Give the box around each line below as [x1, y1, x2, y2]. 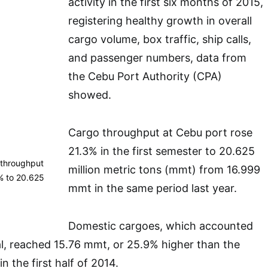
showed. [68, 89, 111, 102]
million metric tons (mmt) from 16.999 [68, 163, 260, 176]
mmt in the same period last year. [68, 182, 237, 195]
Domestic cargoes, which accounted [68, 220, 253, 233]
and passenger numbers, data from [68, 51, 246, 65]
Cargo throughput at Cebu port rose [68, 126, 252, 139]
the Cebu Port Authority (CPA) [68, 70, 222, 83]
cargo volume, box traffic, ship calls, [68, 33, 251, 46]
